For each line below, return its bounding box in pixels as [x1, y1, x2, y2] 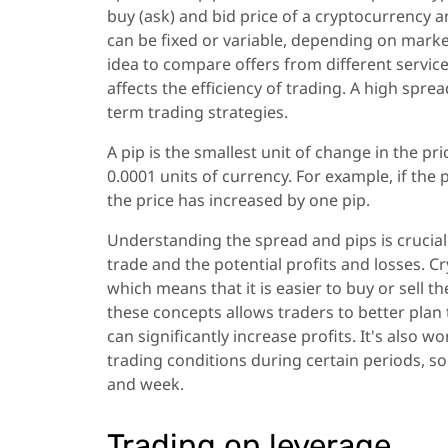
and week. [107, 372, 184, 395]
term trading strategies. [107, 100, 288, 123]
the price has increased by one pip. [107, 188, 370, 211]
